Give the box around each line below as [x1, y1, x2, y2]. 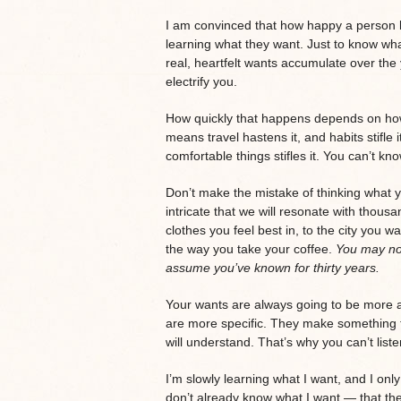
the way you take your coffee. [165, 241, 336, 256]
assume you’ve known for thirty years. [165, 260, 383, 275]
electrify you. [165, 73, 237, 89]
